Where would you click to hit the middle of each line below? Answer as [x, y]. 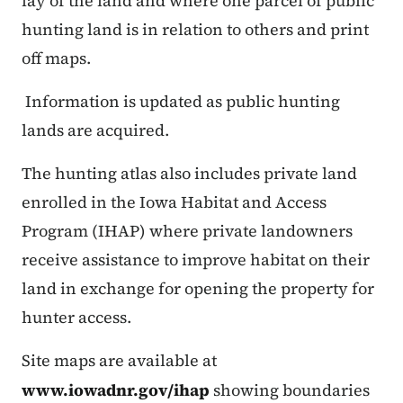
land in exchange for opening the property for [198, 289]
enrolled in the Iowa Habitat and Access [174, 202]
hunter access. [78, 318]
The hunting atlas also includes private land [189, 174]
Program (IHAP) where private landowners [187, 231]
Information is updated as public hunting [181, 102]
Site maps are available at [121, 361]
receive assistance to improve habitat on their [196, 260]
